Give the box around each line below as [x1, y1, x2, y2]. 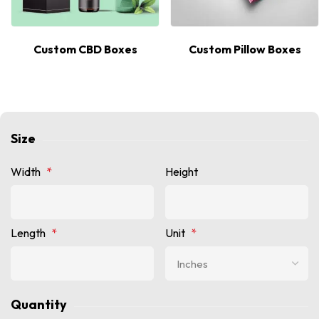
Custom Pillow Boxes [188, 42, 301, 56]
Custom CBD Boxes [33, 42, 137, 56]
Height [165, 164, 198, 179]
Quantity [11, 296, 67, 313]
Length [11, 226, 46, 240]
